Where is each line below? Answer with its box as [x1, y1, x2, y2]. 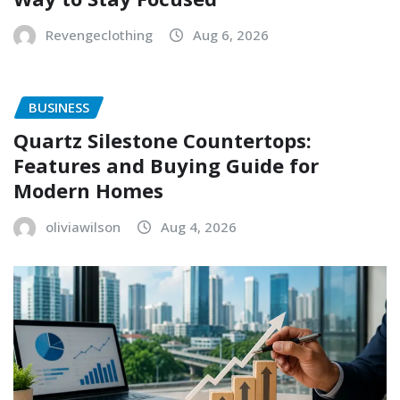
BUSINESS [29, 98, 89, 117]
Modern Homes [13, 176, 163, 204]
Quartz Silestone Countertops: [13, 126, 312, 154]
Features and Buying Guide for [13, 151, 319, 179]
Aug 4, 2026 [161, 217, 237, 236]
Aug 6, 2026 [193, 26, 269, 45]
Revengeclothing [46, 26, 153, 45]
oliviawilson [46, 217, 121, 236]
